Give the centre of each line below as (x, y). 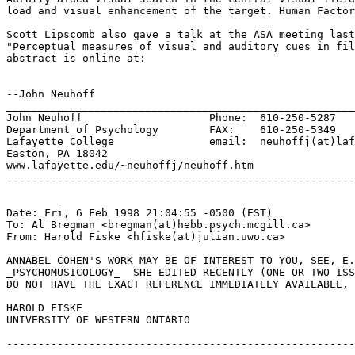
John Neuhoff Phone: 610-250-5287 (171, 118)
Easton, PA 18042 (57, 154)
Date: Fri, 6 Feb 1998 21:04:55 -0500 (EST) (139, 213)
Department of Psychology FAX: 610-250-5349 (171, 130)
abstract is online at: (76, 59)
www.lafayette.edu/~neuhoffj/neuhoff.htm (130, 166)
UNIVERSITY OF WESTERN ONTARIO (98, 320)
